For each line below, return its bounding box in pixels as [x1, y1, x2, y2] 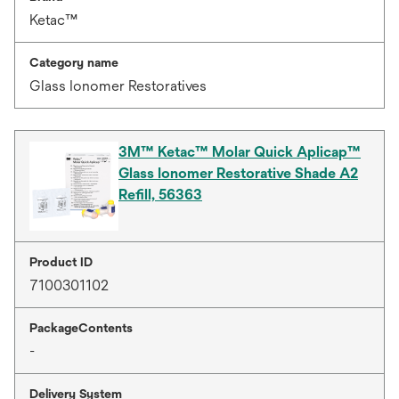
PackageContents [29, 320, 133, 335]
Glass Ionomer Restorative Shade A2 [118, 164, 358, 182]
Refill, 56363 [118, 185, 202, 203]
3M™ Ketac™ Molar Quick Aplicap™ [118, 142, 361, 160]
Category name [29, 54, 118, 69]
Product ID [29, 254, 93, 269]
